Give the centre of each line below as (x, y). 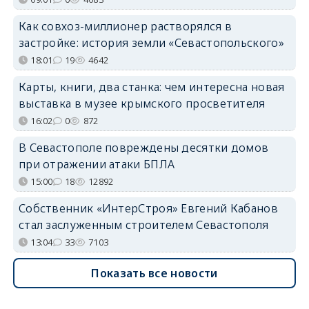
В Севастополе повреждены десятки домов (143, 148)
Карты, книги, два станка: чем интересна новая (151, 87)
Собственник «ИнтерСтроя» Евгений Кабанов (148, 209)
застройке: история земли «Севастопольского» (151, 43)
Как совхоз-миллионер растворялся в (125, 27)
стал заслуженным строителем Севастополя (143, 225)
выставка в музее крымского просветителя (142, 104)
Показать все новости (154, 273)
